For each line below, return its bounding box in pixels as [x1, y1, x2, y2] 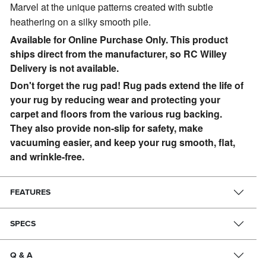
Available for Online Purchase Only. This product [10, 33, 229, 47]
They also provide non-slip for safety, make [10, 121, 204, 135]
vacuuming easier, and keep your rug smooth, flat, [10, 135, 236, 150]
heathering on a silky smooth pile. [10, 15, 151, 29]
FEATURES [10, 187, 51, 198]
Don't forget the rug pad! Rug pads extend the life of [10, 78, 244, 93]
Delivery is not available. [10, 61, 119, 75]
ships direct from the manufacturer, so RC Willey [10, 47, 227, 61]
